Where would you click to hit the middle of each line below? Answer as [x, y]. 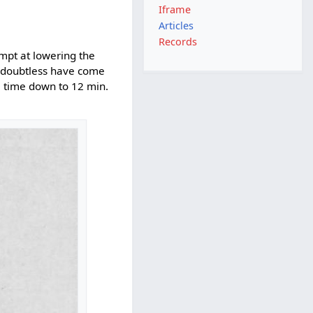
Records [178, 42]
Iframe [175, 9]
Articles [176, 26]
